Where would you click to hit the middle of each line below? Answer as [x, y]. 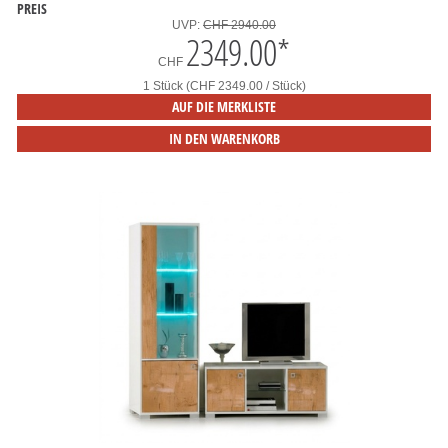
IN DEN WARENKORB [224, 138]
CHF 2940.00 [239, 25]
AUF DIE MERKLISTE [224, 106]
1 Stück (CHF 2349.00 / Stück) [224, 86]
